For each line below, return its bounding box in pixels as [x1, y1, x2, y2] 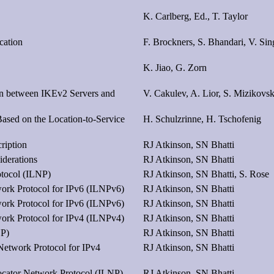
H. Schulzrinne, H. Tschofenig [143, 113, 261, 124]
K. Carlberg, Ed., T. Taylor [143, 10, 248, 21]
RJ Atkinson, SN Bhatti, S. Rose [143, 168, 269, 179]
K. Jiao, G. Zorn [143, 62, 207, 73]
